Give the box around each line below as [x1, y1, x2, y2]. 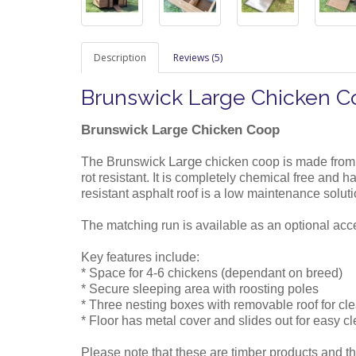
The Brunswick [81, 155, 168, 169]
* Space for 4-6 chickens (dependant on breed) [81, 266, 342, 281]
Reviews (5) [173, 51, 222, 65]
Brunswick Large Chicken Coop [81, 122, 280, 138]
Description [94, 51, 146, 65]
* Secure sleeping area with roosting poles [81, 282, 319, 296]
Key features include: [81, 250, 199, 265]
